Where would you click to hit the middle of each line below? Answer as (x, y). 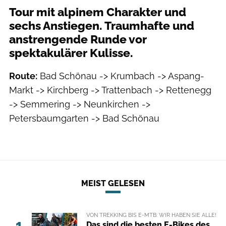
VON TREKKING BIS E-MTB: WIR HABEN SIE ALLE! (151, 215)
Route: (23, 76)
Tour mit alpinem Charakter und (98, 12)
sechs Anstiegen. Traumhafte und (102, 26)
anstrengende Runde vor (78, 40)
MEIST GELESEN (113, 183)
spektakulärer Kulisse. (71, 53)
